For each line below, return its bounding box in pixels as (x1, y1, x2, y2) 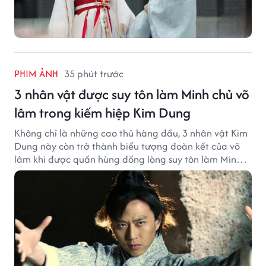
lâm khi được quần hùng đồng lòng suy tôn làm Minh (14, 151, 242, 166)
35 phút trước (64, 66, 123, 81)
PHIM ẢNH (14, 66, 58, 81)
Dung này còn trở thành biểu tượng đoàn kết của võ (14, 138, 240, 153)
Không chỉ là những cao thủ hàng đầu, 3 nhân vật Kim (14, 125, 248, 140)
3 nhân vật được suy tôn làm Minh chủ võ (14, 84, 249, 104)
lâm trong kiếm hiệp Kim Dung (14, 102, 191, 122)
